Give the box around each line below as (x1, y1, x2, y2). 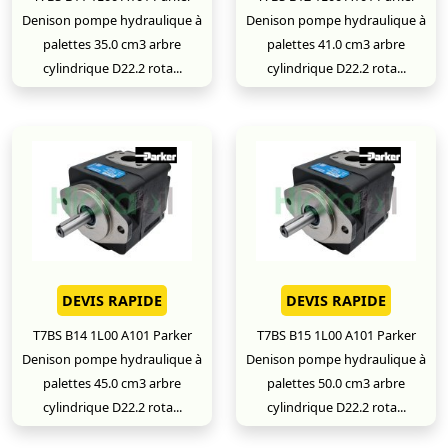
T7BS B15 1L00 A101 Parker (256, 326, 416, 344)
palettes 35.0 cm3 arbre (43, 35, 181, 53)
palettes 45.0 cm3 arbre (43, 374, 181, 392)
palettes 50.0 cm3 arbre (267, 374, 405, 392)
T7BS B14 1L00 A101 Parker (32, 326, 192, 344)
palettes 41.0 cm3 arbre (267, 35, 405, 53)
